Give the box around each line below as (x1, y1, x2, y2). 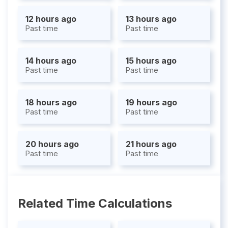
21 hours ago (125, 139, 177, 150)
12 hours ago (25, 14, 76, 24)
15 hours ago (125, 55, 177, 66)
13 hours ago (125, 14, 177, 24)
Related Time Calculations (18, 195, 172, 211)
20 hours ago (25, 139, 79, 150)
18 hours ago (25, 97, 77, 108)
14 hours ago (25, 55, 76, 66)
